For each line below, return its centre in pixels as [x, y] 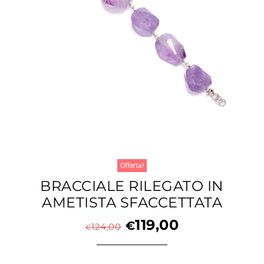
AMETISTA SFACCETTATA [132, 202]
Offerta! [132, 166]
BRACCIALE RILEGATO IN [132, 186]
